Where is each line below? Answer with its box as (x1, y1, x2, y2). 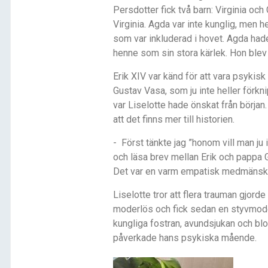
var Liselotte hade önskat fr (112, 99, 228, 111)
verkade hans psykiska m (123, 232, 229, 244)
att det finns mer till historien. (112, 114, 234, 126)
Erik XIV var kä (112, 71, 173, 83)
